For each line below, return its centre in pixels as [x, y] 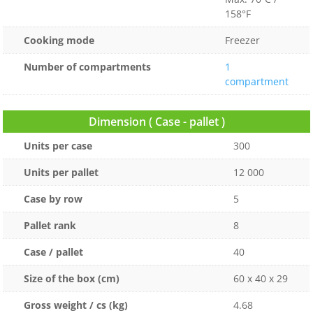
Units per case [58, 146]
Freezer [243, 40]
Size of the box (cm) [72, 279]
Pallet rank [50, 226]
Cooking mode [59, 40]
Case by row [53, 199]
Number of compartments [88, 66]
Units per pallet [61, 173]
